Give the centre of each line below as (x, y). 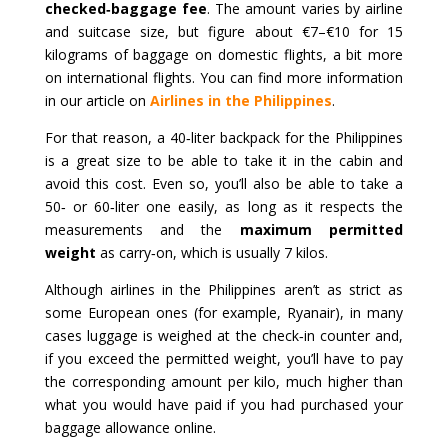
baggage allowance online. (130, 427)
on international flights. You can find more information (224, 77)
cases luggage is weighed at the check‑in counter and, (224, 335)
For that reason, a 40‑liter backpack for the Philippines (224, 137)
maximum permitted (321, 229)
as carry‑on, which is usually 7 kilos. (211, 252)
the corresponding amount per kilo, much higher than (224, 381)
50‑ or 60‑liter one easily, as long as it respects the (224, 206)
